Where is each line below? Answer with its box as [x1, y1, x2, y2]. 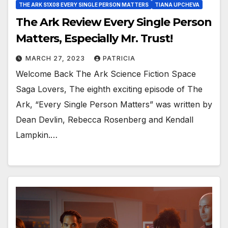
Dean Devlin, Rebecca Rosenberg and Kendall [16, 114, 193, 125]
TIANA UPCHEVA [155, 1, 199, 8]
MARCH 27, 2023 [25, 54, 87, 62]
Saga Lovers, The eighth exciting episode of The [16, 83, 203, 94]
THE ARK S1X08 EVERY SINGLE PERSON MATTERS [19, 1, 149, 8]
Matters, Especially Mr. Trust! [16, 31, 173, 45]
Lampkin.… [16, 129, 58, 140]
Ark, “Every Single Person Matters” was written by [16, 99, 212, 109]
